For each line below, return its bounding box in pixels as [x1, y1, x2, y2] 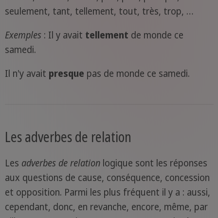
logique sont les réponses [100, 157, 207, 170]
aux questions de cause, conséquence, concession [4, 171, 210, 184]
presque [48, 67, 84, 80]
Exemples [4, 29, 41, 42]
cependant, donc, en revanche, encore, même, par [4, 200, 208, 214]
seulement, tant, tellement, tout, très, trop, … [4, 5, 194, 18]
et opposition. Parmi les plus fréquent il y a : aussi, [4, 186, 210, 199]
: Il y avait [41, 29, 85, 42]
